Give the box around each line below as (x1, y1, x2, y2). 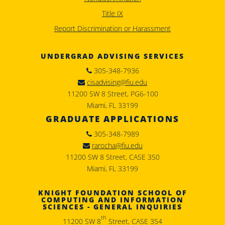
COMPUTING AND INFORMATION (41, 195, 184, 204)
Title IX (102, 9, 123, 18)
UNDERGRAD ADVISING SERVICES (41, 51, 184, 61)
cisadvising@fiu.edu (87, 77, 147, 87)
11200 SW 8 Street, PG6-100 (67, 89, 158, 98)
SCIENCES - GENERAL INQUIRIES (43, 202, 182, 211)
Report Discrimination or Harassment (54, 24, 171, 33)
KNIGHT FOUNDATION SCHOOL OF (38, 188, 187, 197)
